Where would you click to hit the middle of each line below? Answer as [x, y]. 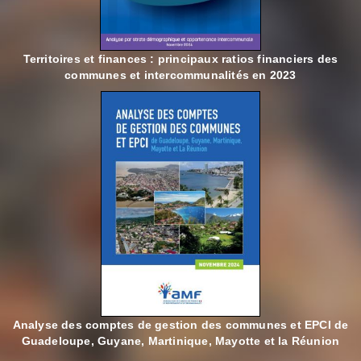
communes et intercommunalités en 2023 [180, 75]
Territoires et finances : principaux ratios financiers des [180, 59]
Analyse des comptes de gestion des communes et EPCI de [180, 325]
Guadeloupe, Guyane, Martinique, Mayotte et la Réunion [180, 341]
